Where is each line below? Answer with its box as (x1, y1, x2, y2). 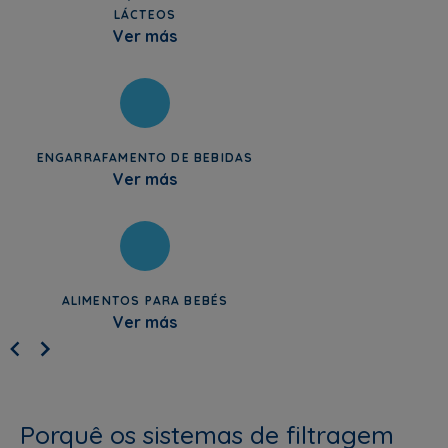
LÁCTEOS (113, 6, 177, 22)
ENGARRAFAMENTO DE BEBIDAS (36, 149, 254, 165)
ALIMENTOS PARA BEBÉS (61, 292, 229, 308)
